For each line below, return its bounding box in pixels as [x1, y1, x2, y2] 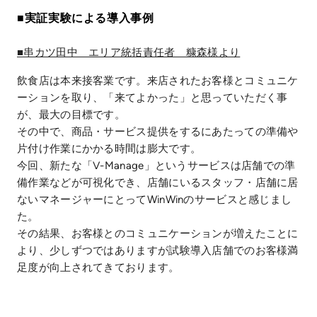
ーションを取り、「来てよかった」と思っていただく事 [17, 91, 288, 105]
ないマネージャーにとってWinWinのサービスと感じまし [17, 193, 292, 207]
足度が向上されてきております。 [17, 261, 180, 275]
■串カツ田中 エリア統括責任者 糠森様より [17, 46, 241, 59]
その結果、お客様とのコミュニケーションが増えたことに [17, 227, 299, 241]
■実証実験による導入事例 [17, 11, 154, 25]
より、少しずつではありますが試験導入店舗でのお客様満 [17, 244, 299, 258]
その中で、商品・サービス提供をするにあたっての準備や [17, 125, 299, 139]
